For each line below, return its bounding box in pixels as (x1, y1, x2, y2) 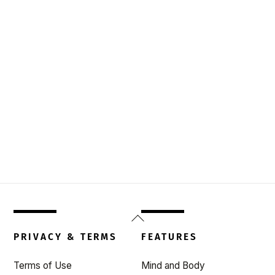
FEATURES (141, 231, 198, 242)
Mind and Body (141, 260, 206, 272)
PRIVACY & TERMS (14, 231, 118, 242)
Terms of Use (14, 260, 72, 272)
